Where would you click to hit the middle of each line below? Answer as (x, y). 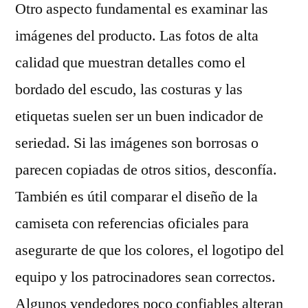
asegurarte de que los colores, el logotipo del (150, 250)
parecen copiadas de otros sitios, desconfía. (146, 170)
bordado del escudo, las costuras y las (129, 89)
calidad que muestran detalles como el (130, 63)
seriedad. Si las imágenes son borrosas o (137, 143)
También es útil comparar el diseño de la (136, 197)
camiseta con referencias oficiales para (132, 223)
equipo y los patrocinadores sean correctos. (145, 277)
